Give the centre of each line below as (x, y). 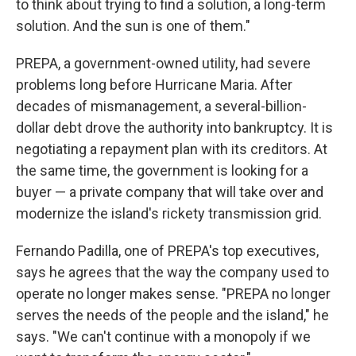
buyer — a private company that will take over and (170, 192)
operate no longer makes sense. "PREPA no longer (173, 294)
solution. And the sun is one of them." (133, 26)
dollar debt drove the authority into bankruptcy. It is (174, 128)
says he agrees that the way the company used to (172, 272)
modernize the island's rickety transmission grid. (169, 213)
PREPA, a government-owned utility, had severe (163, 63)
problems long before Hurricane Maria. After (154, 85)
